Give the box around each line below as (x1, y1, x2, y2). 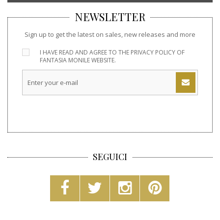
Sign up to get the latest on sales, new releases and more (25, 29, 195, 39)
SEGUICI (93, 150, 127, 163)
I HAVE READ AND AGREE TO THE (40, 48, 131, 56)
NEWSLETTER (75, 9, 145, 24)
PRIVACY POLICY (131, 48, 176, 56)
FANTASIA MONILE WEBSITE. (40, 55, 116, 64)
